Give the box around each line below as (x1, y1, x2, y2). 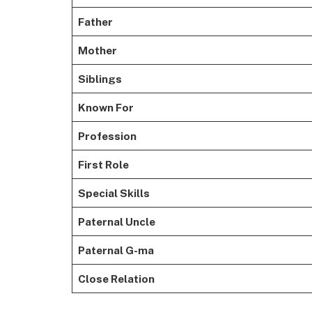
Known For (77, 100, 134, 114)
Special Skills (77, 186, 150, 199)
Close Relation (77, 272, 155, 285)
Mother (77, 43, 117, 56)
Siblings (77, 72, 122, 85)
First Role (77, 157, 129, 171)
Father (77, 15, 113, 28)
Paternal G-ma (77, 243, 154, 256)
